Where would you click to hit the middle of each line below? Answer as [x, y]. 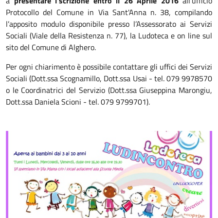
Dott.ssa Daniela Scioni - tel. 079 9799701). [78, 102]
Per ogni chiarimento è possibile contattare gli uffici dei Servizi [109, 67]
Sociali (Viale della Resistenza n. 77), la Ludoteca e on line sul [109, 36]
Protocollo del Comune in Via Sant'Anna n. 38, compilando [109, 12]
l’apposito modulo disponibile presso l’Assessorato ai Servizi [109, 24]
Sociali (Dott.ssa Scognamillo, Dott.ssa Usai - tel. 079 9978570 [109, 78]
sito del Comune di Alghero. [51, 47]
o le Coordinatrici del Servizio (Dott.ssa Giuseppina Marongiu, [109, 90]
